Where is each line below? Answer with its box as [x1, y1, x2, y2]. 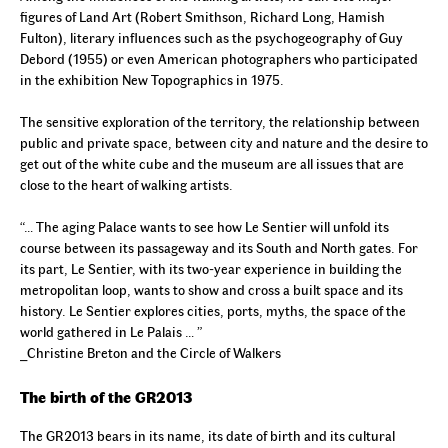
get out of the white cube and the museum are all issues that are [20, 154, 404, 174]
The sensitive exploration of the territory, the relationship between [20, 112, 420, 132]
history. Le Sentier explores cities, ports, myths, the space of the [20, 301, 406, 321]
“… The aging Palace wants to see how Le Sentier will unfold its [20, 217, 389, 237]
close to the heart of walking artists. [20, 175, 233, 195]
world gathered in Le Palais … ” [20, 322, 202, 342]
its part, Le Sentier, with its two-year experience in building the [20, 259, 402, 279]
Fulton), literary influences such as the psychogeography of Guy [20, 28, 403, 48]
